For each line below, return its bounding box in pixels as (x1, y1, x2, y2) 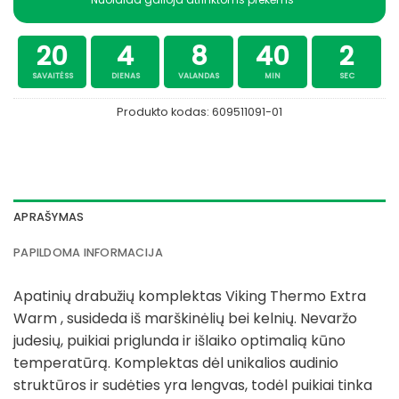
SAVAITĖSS (31, 69, 73, 81)
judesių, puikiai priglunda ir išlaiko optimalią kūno (13, 330, 346, 351)
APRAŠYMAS (13, 208, 85, 224)
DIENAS (110, 69, 140, 81)
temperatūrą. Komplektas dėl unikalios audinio (13, 352, 338, 373)
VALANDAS (178, 69, 219, 81)
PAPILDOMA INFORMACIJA (13, 244, 164, 260)
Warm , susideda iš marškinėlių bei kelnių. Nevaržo (13, 307, 357, 329)
